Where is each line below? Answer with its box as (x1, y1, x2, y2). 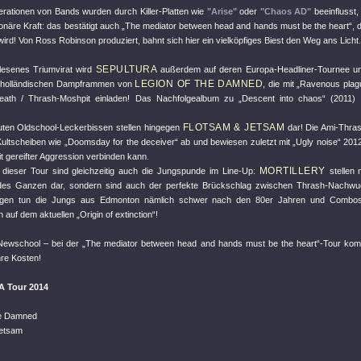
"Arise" (206, 6, 237, 16)
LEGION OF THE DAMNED (135, 78, 263, 89)
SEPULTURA (95, 64, 157, 75)
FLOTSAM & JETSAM (182, 122, 285, 133)
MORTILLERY (259, 165, 326, 176)
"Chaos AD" (259, 6, 312, 16)
